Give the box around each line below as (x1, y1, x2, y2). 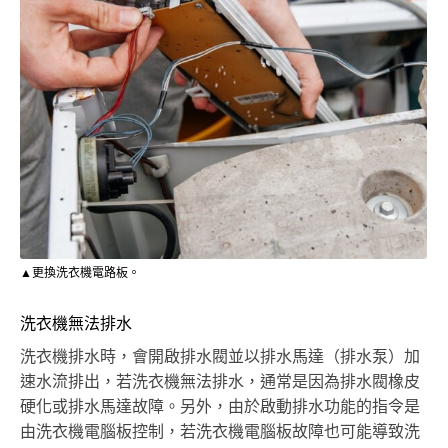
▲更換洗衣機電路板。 (20, 267, 140, 280)
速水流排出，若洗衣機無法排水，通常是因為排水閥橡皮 (20, 374, 420, 391)
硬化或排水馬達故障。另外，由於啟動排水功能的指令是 (20, 399, 420, 416)
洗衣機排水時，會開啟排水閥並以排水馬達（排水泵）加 (20, 349, 420, 366)
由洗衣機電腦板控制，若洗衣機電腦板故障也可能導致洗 (20, 424, 420, 441)
